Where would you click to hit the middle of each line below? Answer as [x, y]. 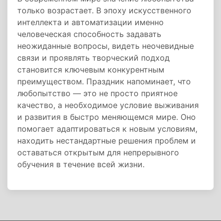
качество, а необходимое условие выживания [108, 105]
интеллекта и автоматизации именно [91, 22]
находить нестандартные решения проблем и [107, 141]
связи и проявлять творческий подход [93, 58]
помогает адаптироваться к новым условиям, [107, 129]
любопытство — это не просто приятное [97, 93]
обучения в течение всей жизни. [81, 164]
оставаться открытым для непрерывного [98, 152]
